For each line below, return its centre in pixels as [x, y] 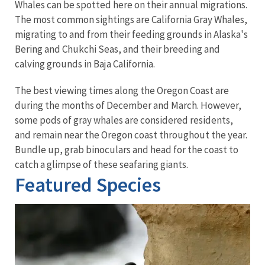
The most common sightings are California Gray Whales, [131, 20]
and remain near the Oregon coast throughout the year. [131, 135]
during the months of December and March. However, [128, 106]
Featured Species [88, 185]
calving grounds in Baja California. [87, 64]
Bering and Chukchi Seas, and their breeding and [117, 49]
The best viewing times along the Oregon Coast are [122, 91]
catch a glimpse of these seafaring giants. [102, 165]
